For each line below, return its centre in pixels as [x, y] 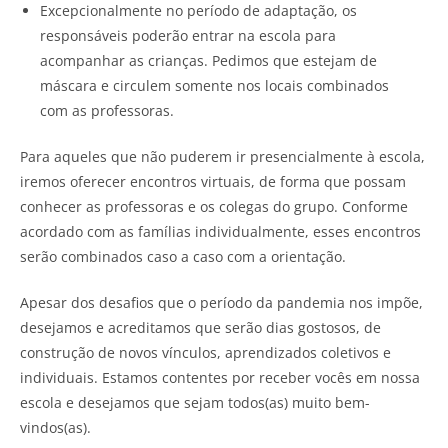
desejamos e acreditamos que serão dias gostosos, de [200, 327]
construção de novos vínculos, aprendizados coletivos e [205, 352]
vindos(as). [55, 427]
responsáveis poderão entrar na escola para [188, 35]
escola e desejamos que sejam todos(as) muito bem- [195, 402]
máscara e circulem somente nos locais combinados [214, 85]
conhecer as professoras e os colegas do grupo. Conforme [214, 206]
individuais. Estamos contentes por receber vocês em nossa [220, 377]
